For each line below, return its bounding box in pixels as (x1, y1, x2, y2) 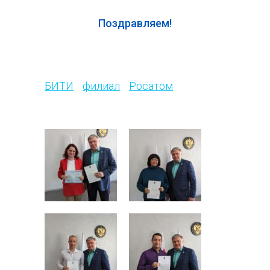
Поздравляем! (98, 17, 172, 30)
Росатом (129, 80, 173, 93)
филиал (83, 80, 120, 93)
